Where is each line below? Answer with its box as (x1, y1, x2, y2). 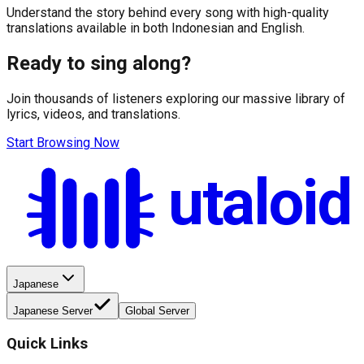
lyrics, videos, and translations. (6, 106, 180, 122)
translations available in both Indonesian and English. (6, 20, 305, 37)
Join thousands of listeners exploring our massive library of (6, 90, 345, 106)
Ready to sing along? (6, 52, 191, 76)
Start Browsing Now (6, 134, 119, 150)
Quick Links (6, 334, 88, 353)
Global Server (125, 305, 189, 318)
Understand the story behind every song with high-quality (6, 5, 329, 21)
